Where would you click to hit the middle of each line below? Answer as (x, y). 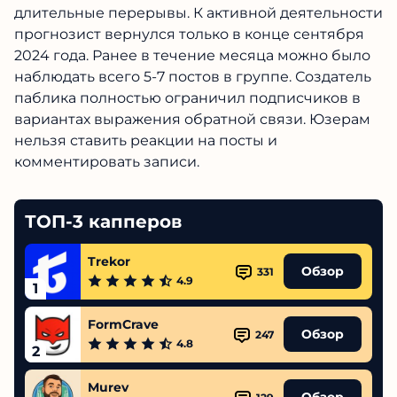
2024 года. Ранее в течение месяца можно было (192, 55)
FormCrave (123, 325)
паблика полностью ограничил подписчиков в (187, 97)
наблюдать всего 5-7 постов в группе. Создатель (193, 76)
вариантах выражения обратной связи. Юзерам (192, 119)
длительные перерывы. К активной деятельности (198, 12)
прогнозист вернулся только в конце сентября (189, 34)
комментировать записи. (107, 161)
